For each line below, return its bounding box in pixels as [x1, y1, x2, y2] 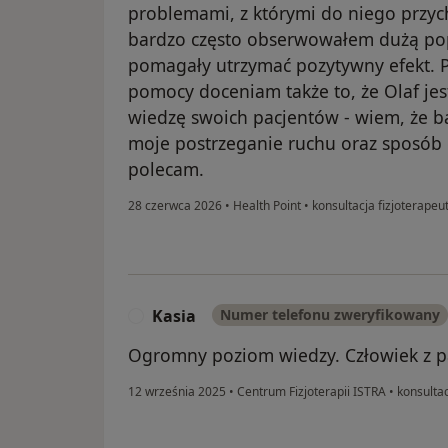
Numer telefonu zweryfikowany [220, 305, 440, 325]
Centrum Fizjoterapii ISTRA [234, 383, 389, 401]
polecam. [128, 157, 204, 182]
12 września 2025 [128, 383, 226, 401]
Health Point [230, 197, 304, 215]
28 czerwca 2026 [128, 197, 222, 215]
